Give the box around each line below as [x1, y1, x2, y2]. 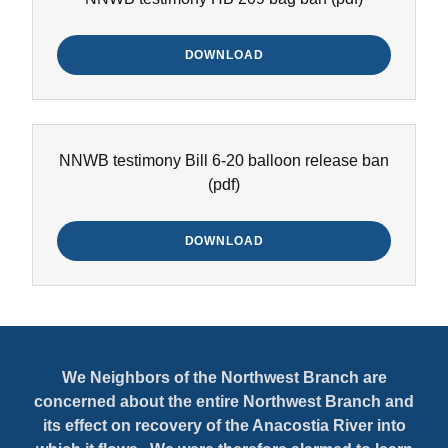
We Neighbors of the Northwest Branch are [61, 369, 387, 386]
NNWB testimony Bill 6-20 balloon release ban [59, 152, 389, 169]
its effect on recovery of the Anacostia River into [42, 417, 406, 434]
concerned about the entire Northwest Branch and [34, 393, 414, 410]
